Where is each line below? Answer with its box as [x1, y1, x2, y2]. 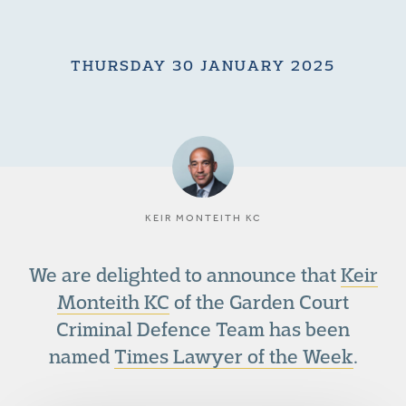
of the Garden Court [169, 290, 349, 314]
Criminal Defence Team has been [56, 317, 350, 341]
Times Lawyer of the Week [113, 344, 353, 368]
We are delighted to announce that [28, 263, 341, 286]
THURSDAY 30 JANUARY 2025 [71, 56, 335, 74]
